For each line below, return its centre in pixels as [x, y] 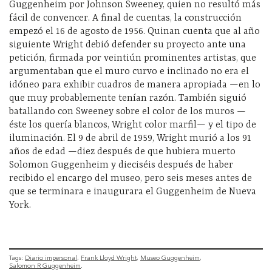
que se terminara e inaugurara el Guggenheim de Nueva [133, 192]
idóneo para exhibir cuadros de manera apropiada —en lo [135, 85]
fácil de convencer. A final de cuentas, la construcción [125, 18]
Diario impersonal [51, 258]
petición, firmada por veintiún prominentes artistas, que [133, 58]
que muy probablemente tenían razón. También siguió [128, 98]
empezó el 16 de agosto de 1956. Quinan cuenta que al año [134, 31]
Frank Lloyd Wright [109, 258]
